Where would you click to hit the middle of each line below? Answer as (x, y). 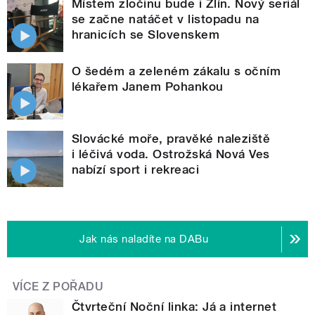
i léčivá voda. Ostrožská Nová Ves (171, 154)
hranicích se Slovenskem (146, 35)
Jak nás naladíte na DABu (144, 239)
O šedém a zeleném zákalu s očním (176, 71)
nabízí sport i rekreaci (136, 170)
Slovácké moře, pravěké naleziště (171, 139)
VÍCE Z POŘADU (58, 287)
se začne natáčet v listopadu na (166, 19)
